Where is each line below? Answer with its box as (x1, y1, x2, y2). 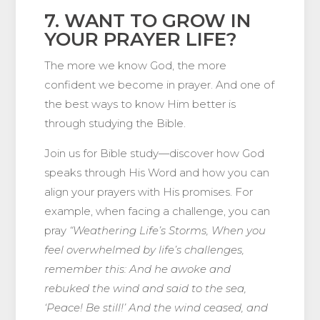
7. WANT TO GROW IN (44, 9, 251, 33)
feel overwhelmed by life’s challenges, (44, 243, 245, 257)
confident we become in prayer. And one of (44, 78, 275, 92)
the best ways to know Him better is (44, 97, 236, 111)
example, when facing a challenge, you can (44, 204, 271, 219)
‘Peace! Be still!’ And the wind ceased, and (44, 301, 269, 315)
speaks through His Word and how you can (44, 166, 270, 180)
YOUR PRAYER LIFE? (44, 28, 238, 51)
